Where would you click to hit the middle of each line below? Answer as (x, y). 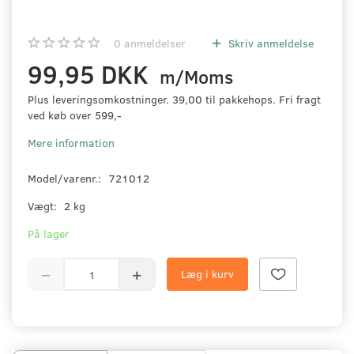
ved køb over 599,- (75, 115)
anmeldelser (153, 43)
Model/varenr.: (66, 179)
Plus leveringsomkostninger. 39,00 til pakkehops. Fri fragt (174, 100)
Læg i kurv (207, 274)
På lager (49, 234)
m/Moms (194, 77)
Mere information (71, 143)
